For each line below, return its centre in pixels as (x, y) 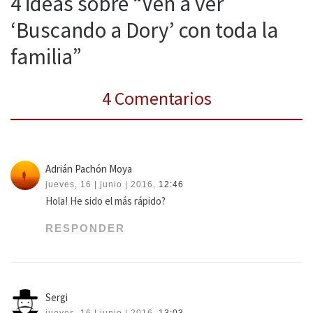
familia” (46, 57)
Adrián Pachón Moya (89, 168)
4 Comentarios (156, 99)
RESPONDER (86, 228)
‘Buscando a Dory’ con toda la (144, 30)
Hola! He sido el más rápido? (106, 201)
